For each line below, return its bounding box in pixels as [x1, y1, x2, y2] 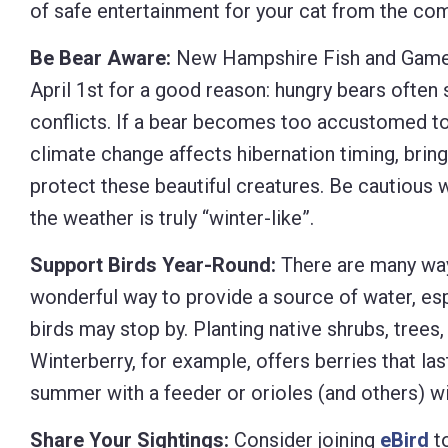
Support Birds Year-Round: [30, 253, 276, 277]
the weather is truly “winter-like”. [30, 206, 314, 230]
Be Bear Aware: [30, 46, 171, 70]
